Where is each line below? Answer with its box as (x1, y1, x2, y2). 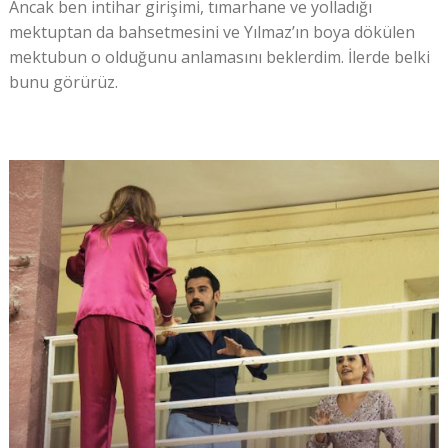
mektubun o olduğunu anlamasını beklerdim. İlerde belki (8, 45, 430, 68)
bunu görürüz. (8, 70, 118, 93)
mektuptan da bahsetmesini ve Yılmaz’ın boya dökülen (8, 20, 415, 43)
